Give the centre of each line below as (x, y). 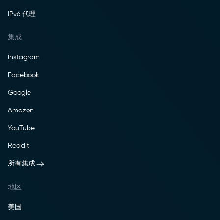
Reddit (18, 146)
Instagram (24, 57)
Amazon (21, 110)
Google (19, 93)
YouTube (21, 128)
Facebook (24, 75)
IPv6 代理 (22, 14)
